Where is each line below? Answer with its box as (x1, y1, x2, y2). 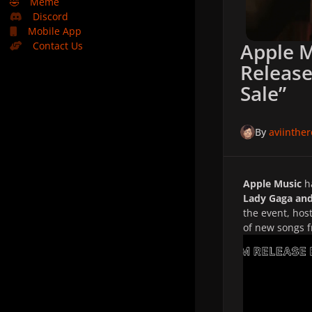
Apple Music (243, 176, 304, 190)
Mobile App (28, 24, 82, 38)
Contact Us (33, 39, 84, 52)
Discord (33, 10, 69, 23)
